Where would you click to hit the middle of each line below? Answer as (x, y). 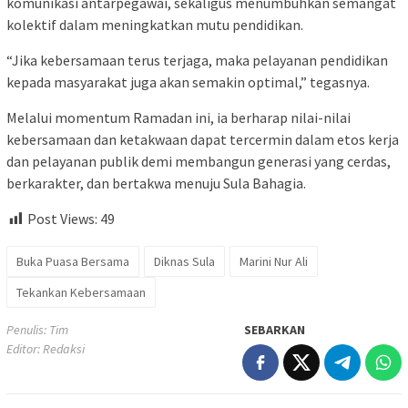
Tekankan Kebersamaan (81, 293)
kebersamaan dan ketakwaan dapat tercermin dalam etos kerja (203, 140)
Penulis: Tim (37, 330)
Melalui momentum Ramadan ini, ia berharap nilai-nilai (178, 118)
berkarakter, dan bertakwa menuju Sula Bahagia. (156, 184)
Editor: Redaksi (46, 349)
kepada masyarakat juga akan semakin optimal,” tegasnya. (188, 82)
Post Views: (62, 219)
